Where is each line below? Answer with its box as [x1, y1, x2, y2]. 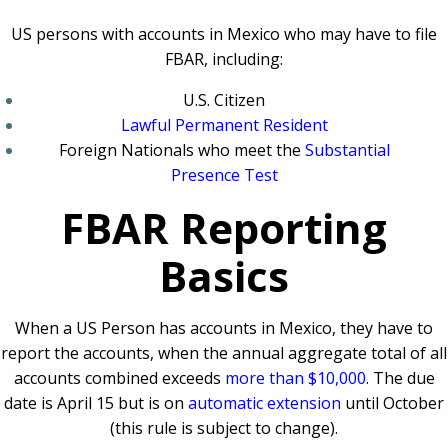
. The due [365, 367, 435, 389]
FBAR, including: [165, 48, 283, 70]
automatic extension [188, 392, 341, 414]
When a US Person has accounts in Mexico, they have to [15, 317, 433, 339]
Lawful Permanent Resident [120, 114, 328, 136]
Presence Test [170, 164, 278, 186]
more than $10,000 [224, 367, 366, 389]
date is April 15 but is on [4, 392, 188, 414]
